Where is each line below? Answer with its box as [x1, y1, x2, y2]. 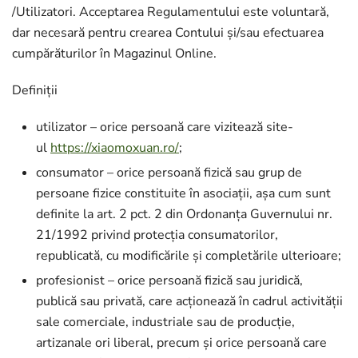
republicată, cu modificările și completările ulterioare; [36, 247, 341, 265]
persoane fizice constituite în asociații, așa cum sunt [36, 185, 331, 202]
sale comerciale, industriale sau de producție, [36, 313, 295, 331]
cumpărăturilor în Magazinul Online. [12, 45, 217, 62]
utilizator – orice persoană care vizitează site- [36, 118, 293, 136]
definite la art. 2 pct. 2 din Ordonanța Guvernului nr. [36, 205, 332, 223]
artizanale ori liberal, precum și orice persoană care [36, 334, 327, 352]
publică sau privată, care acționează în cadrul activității [36, 292, 343, 310]
